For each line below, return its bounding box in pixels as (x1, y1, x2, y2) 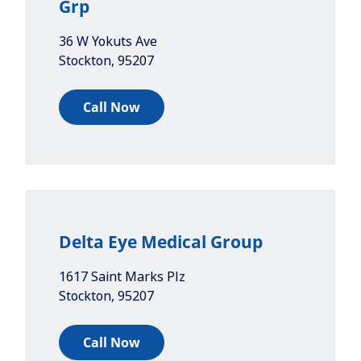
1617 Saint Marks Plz (59, 268, 185, 285)
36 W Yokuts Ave (59, 32, 157, 50)
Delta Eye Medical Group (59, 230, 263, 253)
